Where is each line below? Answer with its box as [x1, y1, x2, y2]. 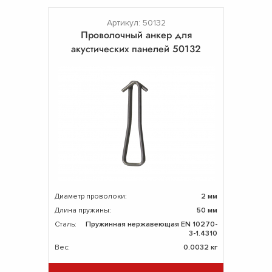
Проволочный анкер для [80, 27, 192, 42]
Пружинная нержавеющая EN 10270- [86, 219, 217, 229]
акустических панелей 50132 [71, 41, 201, 56]
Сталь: [55, 219, 76, 229]
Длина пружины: [55, 205, 111, 215]
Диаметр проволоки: [55, 191, 127, 201]
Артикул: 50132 [106, 17, 166, 28]
